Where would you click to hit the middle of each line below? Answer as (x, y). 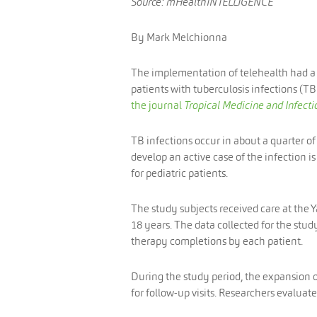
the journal (157, 105)
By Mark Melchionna (179, 37)
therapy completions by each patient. (217, 241)
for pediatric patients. (179, 173)
